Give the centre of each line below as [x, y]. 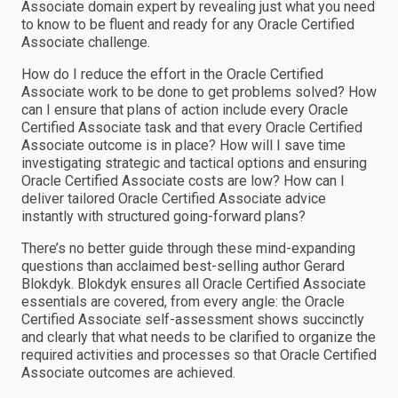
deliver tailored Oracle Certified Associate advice [174, 199]
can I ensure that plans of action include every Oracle [185, 110]
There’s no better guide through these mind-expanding [188, 249]
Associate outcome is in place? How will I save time [183, 146]
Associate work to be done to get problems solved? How [199, 92]
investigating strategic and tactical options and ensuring [194, 163]
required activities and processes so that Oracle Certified [199, 355]
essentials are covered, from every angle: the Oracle [183, 302]
